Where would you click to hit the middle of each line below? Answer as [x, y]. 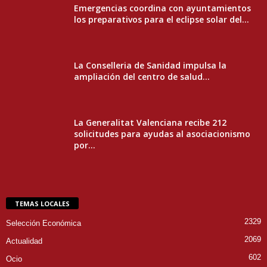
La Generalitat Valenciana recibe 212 [150, 122]
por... [85, 145]
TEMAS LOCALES [42, 204]
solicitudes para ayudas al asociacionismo [162, 133]
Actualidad [24, 241]
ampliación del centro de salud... [142, 76]
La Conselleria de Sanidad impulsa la [150, 65]
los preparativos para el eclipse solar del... [162, 19]
